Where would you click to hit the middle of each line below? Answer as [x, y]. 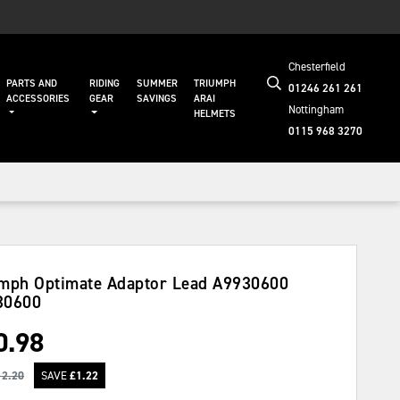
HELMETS [215, 113]
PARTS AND [31, 83]
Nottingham [316, 109]
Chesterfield [317, 67]
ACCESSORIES [37, 98]
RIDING [104, 83]
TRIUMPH [215, 83]
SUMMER [158, 83]
